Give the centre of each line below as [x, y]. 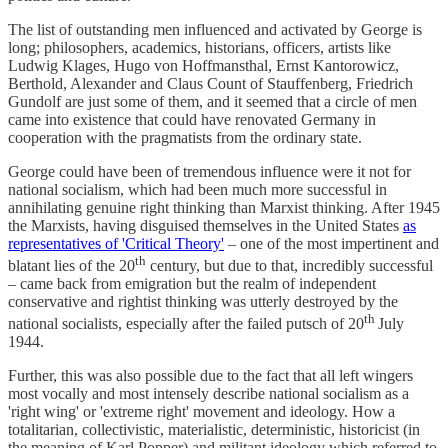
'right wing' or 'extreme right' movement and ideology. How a [201, 412]
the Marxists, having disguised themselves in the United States [205, 225]
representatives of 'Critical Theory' [116, 243]
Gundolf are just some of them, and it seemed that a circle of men [212, 101]
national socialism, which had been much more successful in [197, 189]
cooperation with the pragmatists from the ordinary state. [185, 137]
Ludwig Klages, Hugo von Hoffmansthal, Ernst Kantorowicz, [203, 65]
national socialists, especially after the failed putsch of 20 [186, 324]
